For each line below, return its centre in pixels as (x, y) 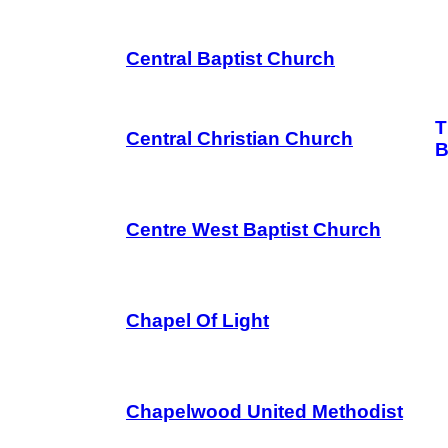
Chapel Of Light (197, 320)
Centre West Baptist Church (253, 229)
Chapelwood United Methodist (264, 411)
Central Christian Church (239, 138)
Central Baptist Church (230, 58)
